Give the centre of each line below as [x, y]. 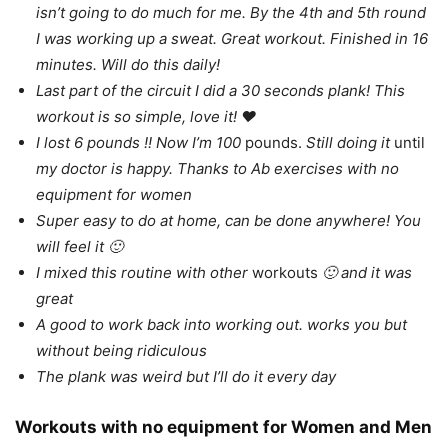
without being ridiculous [121, 351]
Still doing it [348, 143]
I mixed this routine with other [144, 273]
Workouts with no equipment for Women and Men [223, 427]
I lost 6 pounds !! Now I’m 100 [140, 143]
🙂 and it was [365, 273]
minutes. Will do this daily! [128, 65]
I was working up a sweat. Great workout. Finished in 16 [232, 39]
